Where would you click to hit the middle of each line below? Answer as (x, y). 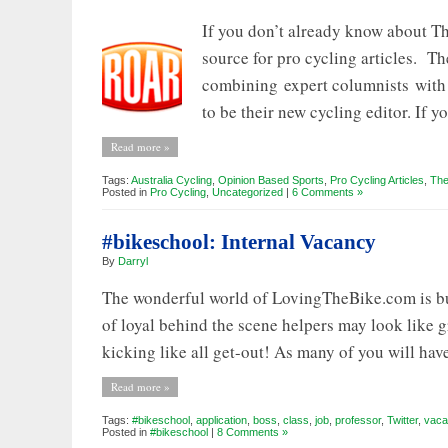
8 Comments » (252, 431)
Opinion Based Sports (271, 179)
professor (358, 419)
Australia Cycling (171, 179)
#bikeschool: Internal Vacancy (239, 241)
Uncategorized (247, 191)
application (221, 419)
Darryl (133, 260)
